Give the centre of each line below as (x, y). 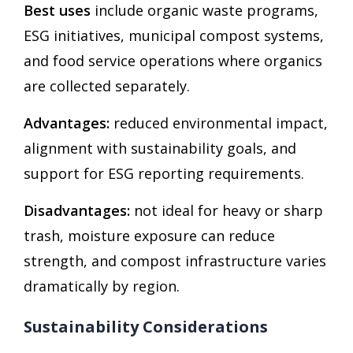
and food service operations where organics (173, 61)
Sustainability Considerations (146, 327)
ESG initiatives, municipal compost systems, (174, 36)
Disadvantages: (77, 211)
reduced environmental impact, (219, 123)
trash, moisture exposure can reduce (149, 236)
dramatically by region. (102, 286)
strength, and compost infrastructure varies (175, 261)
